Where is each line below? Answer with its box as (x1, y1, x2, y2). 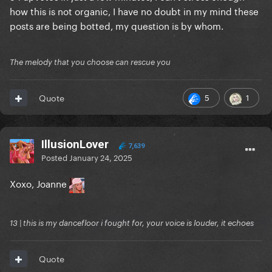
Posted (41, 151, 69, 163)
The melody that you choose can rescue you (10, 57, 171, 67)
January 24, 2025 (69, 151, 132, 163)
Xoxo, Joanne (10, 175, 69, 191)
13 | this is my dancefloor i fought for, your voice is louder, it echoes (10, 218, 254, 228)
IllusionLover (41, 137, 109, 152)
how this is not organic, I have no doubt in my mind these (10, 3, 259, 18)
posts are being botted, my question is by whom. (10, 18, 226, 33)
